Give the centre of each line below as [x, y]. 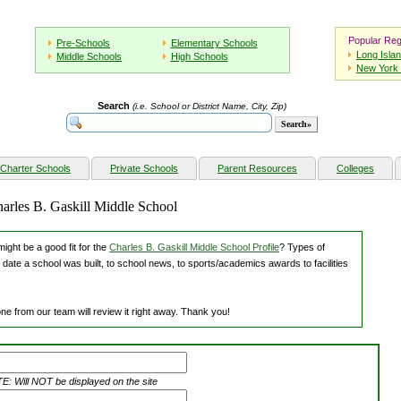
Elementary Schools [214, 43]
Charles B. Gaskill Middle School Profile [194, 247]
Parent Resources [257, 169]
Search [113, 106]
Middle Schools [89, 56]
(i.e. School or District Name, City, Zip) [209, 107]
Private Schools [144, 169]
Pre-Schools [83, 43]
